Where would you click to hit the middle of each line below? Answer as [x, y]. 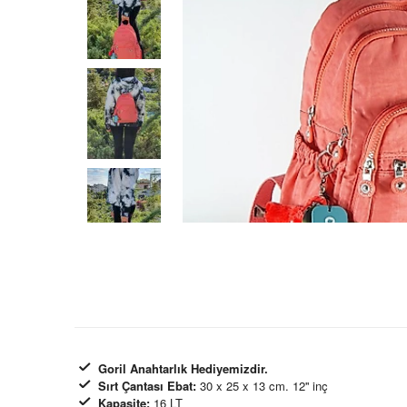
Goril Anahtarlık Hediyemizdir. [183, 369]
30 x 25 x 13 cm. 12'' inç [262, 386]
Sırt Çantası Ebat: [147, 386]
